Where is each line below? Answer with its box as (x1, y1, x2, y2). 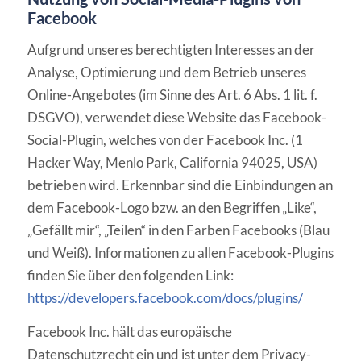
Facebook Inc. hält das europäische (27, 323, 232, 341)
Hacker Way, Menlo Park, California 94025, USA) (27, 153, 317, 171)
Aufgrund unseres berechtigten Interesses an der (27, 40, 315, 58)
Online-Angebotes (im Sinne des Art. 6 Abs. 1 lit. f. (27, 85, 317, 103)
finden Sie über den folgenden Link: (27, 266, 234, 284)
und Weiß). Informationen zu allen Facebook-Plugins (27, 243, 334, 261)
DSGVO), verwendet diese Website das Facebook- (27, 108, 326, 126)
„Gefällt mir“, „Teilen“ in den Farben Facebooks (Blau (27, 221, 330, 239)
